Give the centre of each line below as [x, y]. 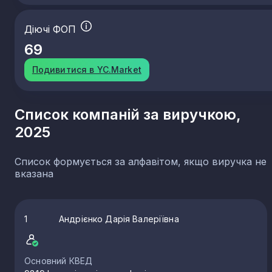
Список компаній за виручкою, [128, 114]
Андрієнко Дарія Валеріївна [119, 219]
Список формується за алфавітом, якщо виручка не [141, 161]
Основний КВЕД [59, 260]
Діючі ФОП [52, 29]
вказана [34, 173]
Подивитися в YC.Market [87, 70]
